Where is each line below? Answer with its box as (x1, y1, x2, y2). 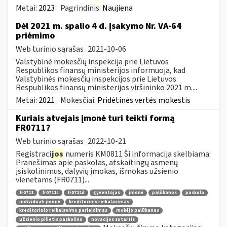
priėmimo (16, 29, 55, 42)
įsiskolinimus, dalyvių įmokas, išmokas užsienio (16, 165, 178, 177)
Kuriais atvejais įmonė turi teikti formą (16, 111, 175, 125)
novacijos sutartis (91, 216, 135, 223)
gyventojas (93, 190, 120, 197)
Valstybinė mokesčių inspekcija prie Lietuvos (16, 56, 169, 67)
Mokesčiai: (60, 94, 97, 106)
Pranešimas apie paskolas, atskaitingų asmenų (16, 157, 178, 168)
